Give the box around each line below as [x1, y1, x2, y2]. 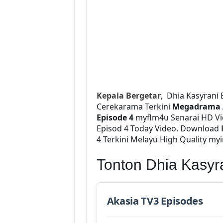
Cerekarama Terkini [96, 101, 172, 112]
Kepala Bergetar [96, 90, 161, 101]
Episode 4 [96, 111, 135, 123]
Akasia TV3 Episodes [107, 194, 203, 208]
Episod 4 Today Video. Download [96, 122, 221, 134]
